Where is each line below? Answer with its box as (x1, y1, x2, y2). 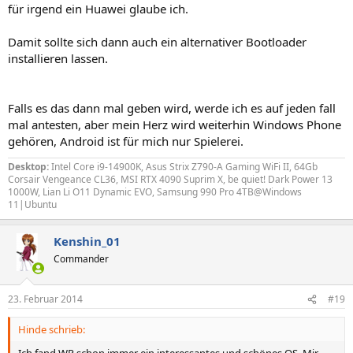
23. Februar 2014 (8, 292, 83, 306)
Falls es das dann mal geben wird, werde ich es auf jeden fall (8, 99, 336, 116)
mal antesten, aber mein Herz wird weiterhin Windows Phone (8, 116, 341, 132)
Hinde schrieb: (18, 322, 85, 336)
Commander (54, 251, 109, 266)
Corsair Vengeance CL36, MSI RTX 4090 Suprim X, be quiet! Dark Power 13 (8, 172, 333, 186)
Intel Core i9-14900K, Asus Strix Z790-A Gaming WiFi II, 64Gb (49, 159, 318, 173)
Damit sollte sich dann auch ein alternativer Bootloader (8, 33, 307, 50)
